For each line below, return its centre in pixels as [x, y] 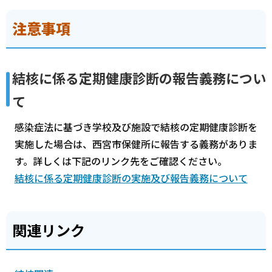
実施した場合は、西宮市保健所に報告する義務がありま [136, 144]
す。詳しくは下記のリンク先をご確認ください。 [121, 161]
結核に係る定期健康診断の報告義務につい [139, 78]
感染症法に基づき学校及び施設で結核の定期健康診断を [136, 127]
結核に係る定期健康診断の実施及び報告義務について [131, 178]
